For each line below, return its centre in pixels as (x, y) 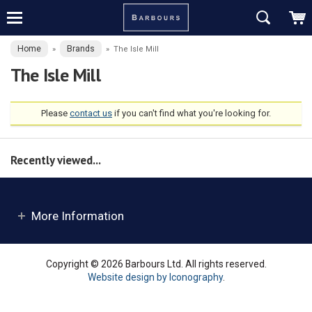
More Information (78, 216)
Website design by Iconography (155, 277)
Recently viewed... (56, 161)
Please (55, 114)
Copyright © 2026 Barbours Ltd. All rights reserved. (156, 264)
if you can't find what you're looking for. (192, 114)
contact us (91, 114)
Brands (81, 49)
